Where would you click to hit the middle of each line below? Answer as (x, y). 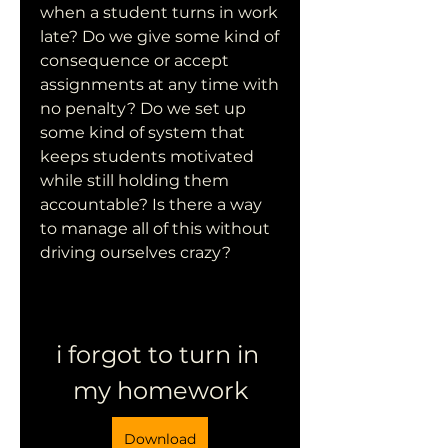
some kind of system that (142, 132)
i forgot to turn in (157, 354)
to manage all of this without (155, 228)
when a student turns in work (159, 12)
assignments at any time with (159, 84)
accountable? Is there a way (151, 204)
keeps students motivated (147, 156)
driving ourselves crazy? (135, 252)
